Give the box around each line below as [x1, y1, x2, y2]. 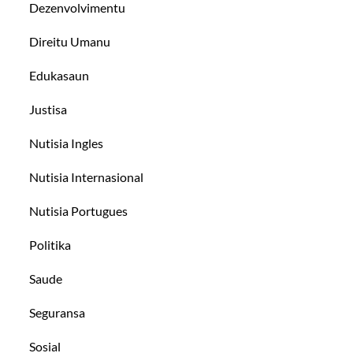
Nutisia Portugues [29, 203, 128, 219]
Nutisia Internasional [29, 169, 144, 185]
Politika [29, 237, 72, 253]
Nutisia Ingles [29, 136, 104, 151]
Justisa [29, 102, 68, 117]
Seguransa [29, 305, 86, 321]
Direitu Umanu [29, 34, 111, 50]
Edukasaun [29, 68, 90, 84]
